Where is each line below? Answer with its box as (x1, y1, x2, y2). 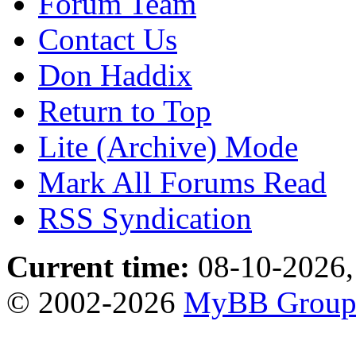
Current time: (6, 249, 190, 284)
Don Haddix (38, 57, 192, 92)
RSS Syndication (38, 200, 252, 235)
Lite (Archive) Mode (38, 129, 298, 164)
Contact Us (38, 21, 177, 56)
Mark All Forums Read (38, 164, 327, 199)
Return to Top (38, 93, 211, 128)
